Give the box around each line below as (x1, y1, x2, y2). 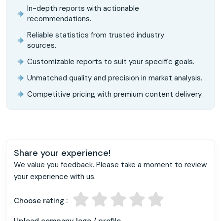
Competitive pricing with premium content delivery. (27, 89, 203, 99)
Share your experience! (14, 147, 110, 159)
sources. (27, 40, 56, 50)
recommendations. (27, 13, 91, 24)
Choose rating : (14, 195, 68, 206)
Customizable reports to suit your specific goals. (27, 56, 194, 67)
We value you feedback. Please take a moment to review (14, 159, 207, 170)
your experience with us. (14, 171, 96, 182)
